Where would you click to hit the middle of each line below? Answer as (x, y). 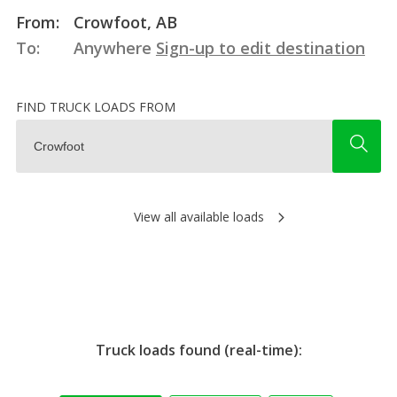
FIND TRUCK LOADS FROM (95, 106)
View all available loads (198, 216)
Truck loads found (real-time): (198, 350)
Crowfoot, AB (123, 22)
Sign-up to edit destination (260, 47)
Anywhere (112, 47)
